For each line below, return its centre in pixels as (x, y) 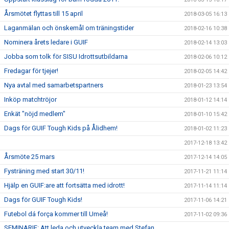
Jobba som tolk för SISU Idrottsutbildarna (66, 56)
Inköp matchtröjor (30, 99)
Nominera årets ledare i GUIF (46, 42)
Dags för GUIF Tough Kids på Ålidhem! (61, 128)
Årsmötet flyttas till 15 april (43, 13)
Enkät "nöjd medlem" (35, 113)
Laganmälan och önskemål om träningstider (69, 28)
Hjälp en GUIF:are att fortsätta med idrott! (64, 185)
